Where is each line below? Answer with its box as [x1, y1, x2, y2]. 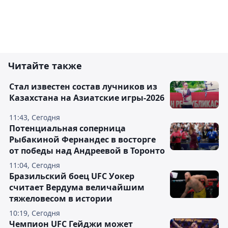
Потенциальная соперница [9, 123, 126, 134]
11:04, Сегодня [9, 160, 60, 170]
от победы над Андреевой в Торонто [9, 145, 165, 157]
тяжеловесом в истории [9, 193, 112, 205]
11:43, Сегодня [9, 112, 60, 123]
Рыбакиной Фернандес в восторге [9, 134, 156, 146]
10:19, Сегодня [9, 208, 60, 218]
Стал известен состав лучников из [9, 81, 157, 93]
